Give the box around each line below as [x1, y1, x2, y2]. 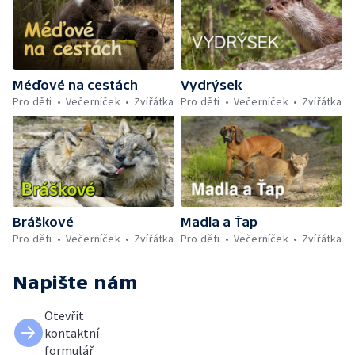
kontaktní [44, 324, 99, 341]
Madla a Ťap [181, 214, 258, 229]
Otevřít [44, 307, 84, 323]
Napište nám [13, 271, 138, 293]
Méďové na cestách [13, 77, 138, 92]
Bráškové [13, 214, 74, 229]
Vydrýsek [181, 77, 242, 92]
